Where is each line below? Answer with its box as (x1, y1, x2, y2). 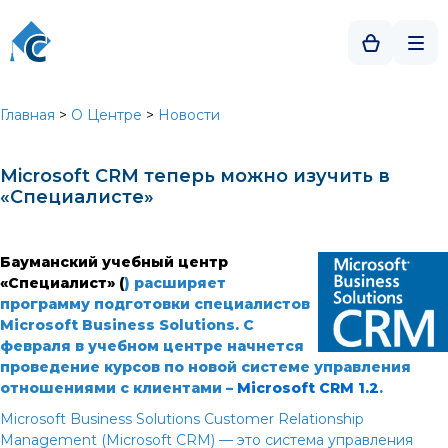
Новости (158, 106, 220, 124)
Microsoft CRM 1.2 (237, 379, 379, 397)
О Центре (71, 106, 142, 124)
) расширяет (124, 274, 226, 292)
